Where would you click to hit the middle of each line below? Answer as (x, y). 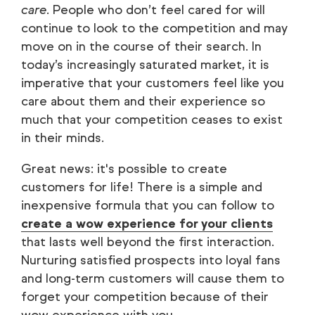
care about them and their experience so (143, 101)
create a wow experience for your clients (147, 223)
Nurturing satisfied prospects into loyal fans (151, 260)
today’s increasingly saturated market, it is (145, 64)
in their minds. (63, 137)
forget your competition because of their (145, 296)
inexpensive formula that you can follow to (148, 205)
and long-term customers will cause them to (153, 278)
